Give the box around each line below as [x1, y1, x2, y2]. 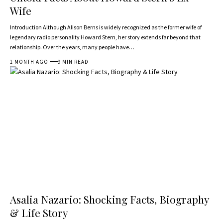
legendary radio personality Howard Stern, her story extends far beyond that [10, 33, 201, 41]
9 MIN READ [58, 58, 89, 65]
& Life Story [10, 206, 68, 220]
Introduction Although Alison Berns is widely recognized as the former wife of [10, 23, 202, 31]
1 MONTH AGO [10, 58, 49, 65]
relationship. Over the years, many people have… [10, 43, 134, 51]
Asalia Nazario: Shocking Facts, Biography [10, 192, 210, 207]
